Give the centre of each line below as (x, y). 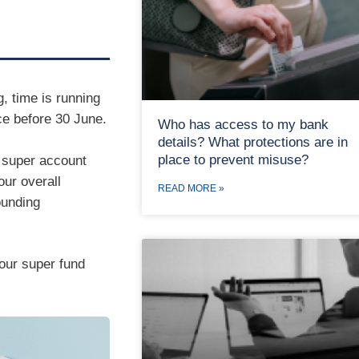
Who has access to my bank (243, 124)
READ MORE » (191, 188)
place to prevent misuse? (233, 159)
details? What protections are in (252, 142)
